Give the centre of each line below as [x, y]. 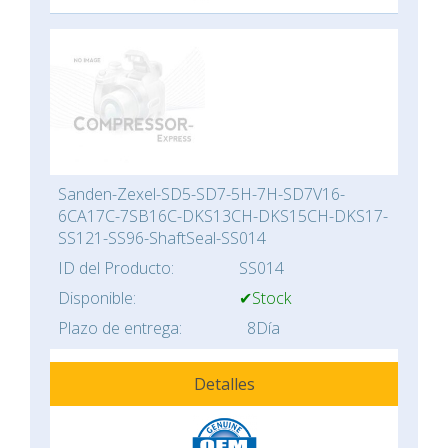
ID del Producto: [116, 268]
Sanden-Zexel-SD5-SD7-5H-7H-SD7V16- [201, 194]
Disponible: [97, 298]
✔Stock [265, 298]
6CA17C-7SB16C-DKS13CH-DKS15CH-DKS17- [223, 216]
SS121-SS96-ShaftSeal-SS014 [162, 238]
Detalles [224, 384]
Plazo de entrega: [120, 328]
